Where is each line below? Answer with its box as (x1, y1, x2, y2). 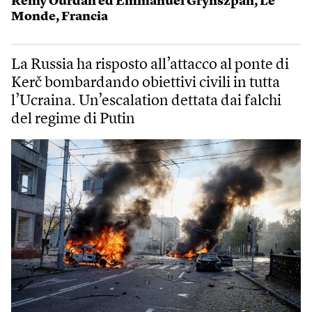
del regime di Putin (11, 111, 135, 127)
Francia (61, 10, 108, 23)
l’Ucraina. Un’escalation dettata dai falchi (11, 93, 281, 109)
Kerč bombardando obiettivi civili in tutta (11, 75, 280, 91)
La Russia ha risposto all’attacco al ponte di (11, 57, 289, 72)
